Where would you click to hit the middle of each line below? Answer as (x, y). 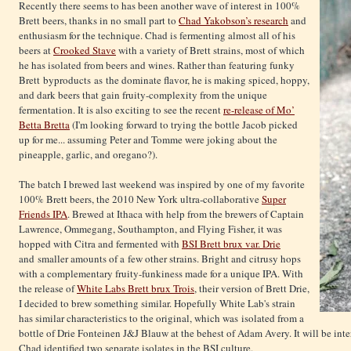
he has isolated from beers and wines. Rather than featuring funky (157, 65)
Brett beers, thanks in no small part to (99, 21)
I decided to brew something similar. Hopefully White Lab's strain (157, 304)
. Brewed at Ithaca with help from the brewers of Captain (186, 214)
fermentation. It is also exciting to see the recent (121, 110)
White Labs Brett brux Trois (136, 289)
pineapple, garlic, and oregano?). (88, 155)
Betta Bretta (44, 125)
